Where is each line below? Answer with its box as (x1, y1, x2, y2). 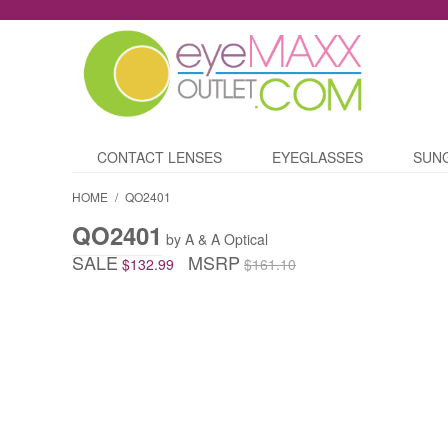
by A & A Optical (162, 229, 272, 250)
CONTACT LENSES (97, 147, 222, 168)
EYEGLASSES (272, 147, 363, 168)
